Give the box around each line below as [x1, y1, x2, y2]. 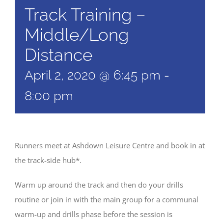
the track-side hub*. [15, 155, 82, 165]
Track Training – [25, 4, 146, 25]
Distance [25, 45, 92, 65]
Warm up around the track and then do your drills [15, 180, 183, 190]
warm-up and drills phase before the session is [15, 209, 172, 219]
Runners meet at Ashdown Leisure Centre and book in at [15, 140, 205, 150]
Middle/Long [25, 25, 129, 45]
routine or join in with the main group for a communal [15, 194, 198, 204]
